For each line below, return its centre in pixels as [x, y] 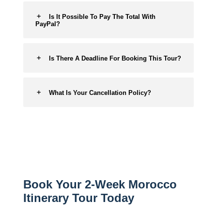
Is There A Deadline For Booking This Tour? [115, 58]
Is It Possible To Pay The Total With [102, 17]
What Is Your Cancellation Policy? [100, 93]
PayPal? [48, 24]
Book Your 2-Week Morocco [100, 184]
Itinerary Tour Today [79, 198]
